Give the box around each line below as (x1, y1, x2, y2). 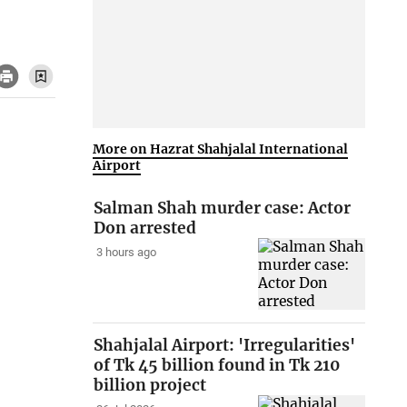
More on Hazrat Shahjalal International (93, 140, 349, 157)
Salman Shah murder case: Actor (94, 198, 352, 219)
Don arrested (94, 218, 197, 239)
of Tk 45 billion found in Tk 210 (94, 355, 341, 376)
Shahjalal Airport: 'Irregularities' (94, 335, 356, 356)
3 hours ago (95, 245, 156, 260)
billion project (94, 375, 207, 396)
